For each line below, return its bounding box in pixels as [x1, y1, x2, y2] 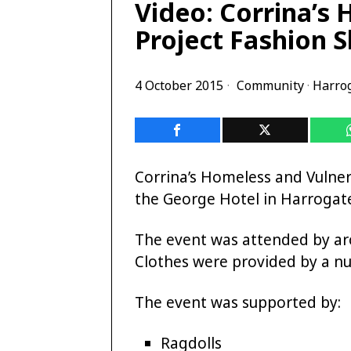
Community [237, 76, 304, 94]
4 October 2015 [135, 76, 223, 94]
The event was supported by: [135, 291, 341, 313]
